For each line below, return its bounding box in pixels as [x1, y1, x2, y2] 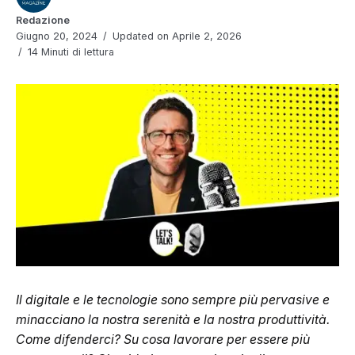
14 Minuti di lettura [25, 46, 114, 59]
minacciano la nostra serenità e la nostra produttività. [16, 311, 330, 327]
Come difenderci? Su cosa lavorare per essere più [16, 331, 310, 347]
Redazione [16, 14, 70, 27]
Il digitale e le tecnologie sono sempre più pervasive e [16, 292, 330, 307]
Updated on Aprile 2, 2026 [109, 30, 242, 43]
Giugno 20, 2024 [16, 30, 97, 43]
